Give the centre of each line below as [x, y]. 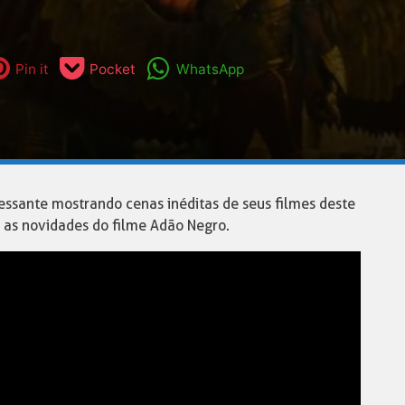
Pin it [33, 69]
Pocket [112, 69]
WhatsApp [210, 69]
